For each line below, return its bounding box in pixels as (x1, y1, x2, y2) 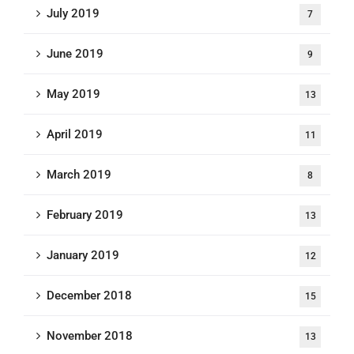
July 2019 (47, 6, 100, 21)
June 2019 (47, 47, 104, 62)
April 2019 (47, 127, 103, 142)
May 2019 (47, 87, 100, 102)
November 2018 (47, 329, 133, 344)
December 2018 (47, 288, 132, 303)
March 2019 (47, 168, 111, 183)
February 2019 (47, 208, 123, 223)
